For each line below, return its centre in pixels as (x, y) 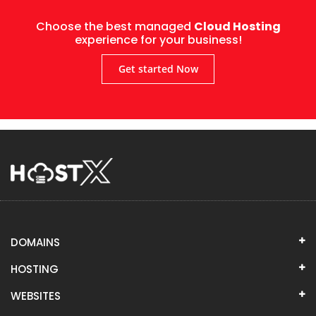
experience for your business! (158, 39)
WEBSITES (36, 296)
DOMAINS (35, 242)
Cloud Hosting (237, 26)
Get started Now (158, 68)
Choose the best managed (115, 26)
